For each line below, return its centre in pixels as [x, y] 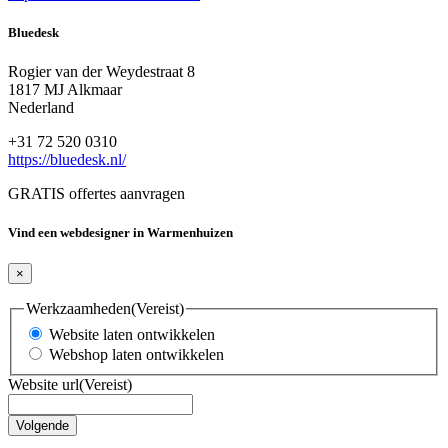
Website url [43, 384]
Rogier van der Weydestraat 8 [101, 71]
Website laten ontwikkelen [132, 334]
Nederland [41, 107]
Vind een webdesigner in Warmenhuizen [120, 233]
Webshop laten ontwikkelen [136, 354]
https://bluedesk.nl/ [67, 159]
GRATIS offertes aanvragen [96, 193]
